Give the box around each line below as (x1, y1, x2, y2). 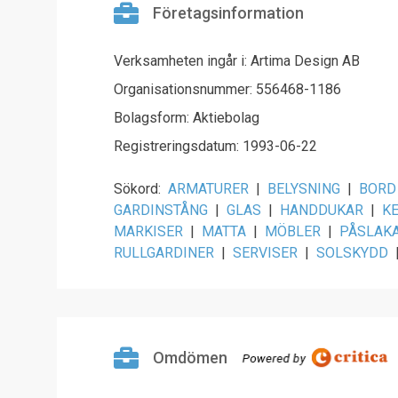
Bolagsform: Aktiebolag (114, 109, 259, 126)
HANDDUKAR (280, 202, 363, 219)
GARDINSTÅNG (114, 202, 208, 219)
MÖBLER (265, 223, 321, 240)
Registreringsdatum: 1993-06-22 (114, 138, 317, 155)
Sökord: (114, 180, 161, 197)
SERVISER (233, 244, 298, 261)
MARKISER (114, 223, 183, 240)
